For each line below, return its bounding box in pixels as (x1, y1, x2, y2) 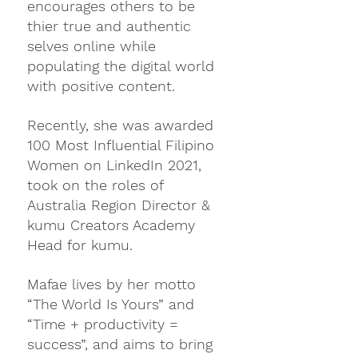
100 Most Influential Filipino (27, 137, 219, 153)
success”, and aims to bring (27, 336, 217, 352)
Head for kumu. (27, 237, 133, 253)
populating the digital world (27, 58, 219, 74)
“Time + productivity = (27, 316, 183, 332)
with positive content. (27, 78, 180, 94)
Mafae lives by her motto (27, 276, 201, 292)
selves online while (27, 38, 161, 54)
